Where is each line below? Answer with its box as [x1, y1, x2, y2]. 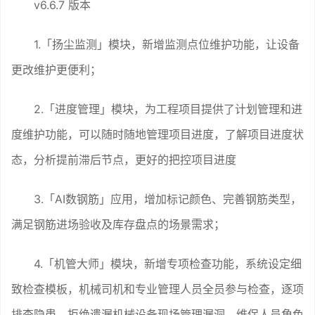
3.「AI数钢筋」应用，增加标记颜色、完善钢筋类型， [34, 191, 302, 206]
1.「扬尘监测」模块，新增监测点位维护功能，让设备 [34, 37, 300, 51]
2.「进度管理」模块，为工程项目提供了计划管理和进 [34, 101, 302, 116]
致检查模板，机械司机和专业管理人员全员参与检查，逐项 [11, 281, 304, 296]
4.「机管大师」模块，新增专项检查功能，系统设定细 [34, 256, 302, 271]
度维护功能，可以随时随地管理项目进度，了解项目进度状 [11, 127, 304, 141]
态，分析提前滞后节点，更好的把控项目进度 [11, 152, 236, 167]
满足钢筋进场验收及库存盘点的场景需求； [11, 217, 225, 231]
